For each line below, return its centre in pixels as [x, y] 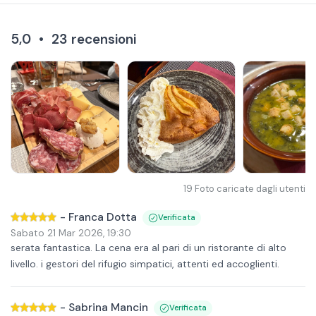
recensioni [104, 39]
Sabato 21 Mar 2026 [57, 233]
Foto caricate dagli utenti [250, 189]
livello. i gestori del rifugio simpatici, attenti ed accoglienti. [145, 264]
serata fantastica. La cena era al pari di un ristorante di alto [148, 248]
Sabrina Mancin [108, 308]
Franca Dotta [103, 217]
